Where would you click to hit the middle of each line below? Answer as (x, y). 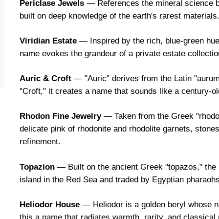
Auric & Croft (45, 79)
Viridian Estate (48, 41)
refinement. (40, 142)
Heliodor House (50, 204)
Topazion (37, 167)
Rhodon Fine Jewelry (60, 116)
